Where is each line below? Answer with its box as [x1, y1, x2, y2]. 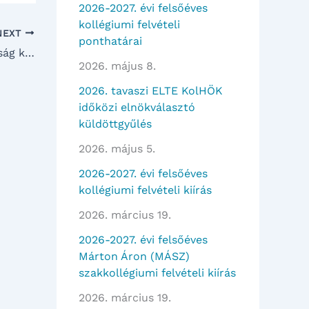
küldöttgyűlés [79, 117, 152, 131]
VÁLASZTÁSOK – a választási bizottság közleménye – [24, 46, 34, 59]
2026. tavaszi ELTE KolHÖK [79, 84, 223, 98]
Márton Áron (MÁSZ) [79, 250, 190, 263]
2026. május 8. [79, 59, 156, 73]
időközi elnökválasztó [79, 101, 195, 114]
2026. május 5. [79, 142, 155, 156]
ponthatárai [79, 34, 142, 48]
